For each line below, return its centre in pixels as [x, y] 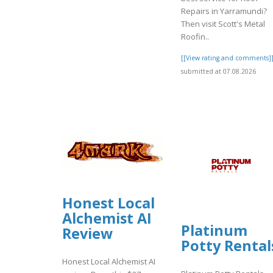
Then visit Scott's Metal [223, 23]
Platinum [214, 230]
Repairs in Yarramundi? [224, 11]
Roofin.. [195, 36]
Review [87, 233]
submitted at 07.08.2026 [218, 71]
